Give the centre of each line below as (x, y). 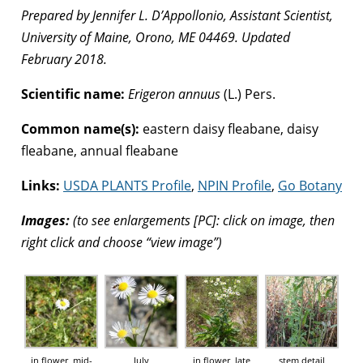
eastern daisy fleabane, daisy (229, 128)
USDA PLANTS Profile (127, 185)
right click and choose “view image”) (122, 242)
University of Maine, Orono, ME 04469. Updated (156, 37)
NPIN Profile (235, 185)
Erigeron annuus (174, 94)
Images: (45, 220)
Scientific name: (73, 94)
